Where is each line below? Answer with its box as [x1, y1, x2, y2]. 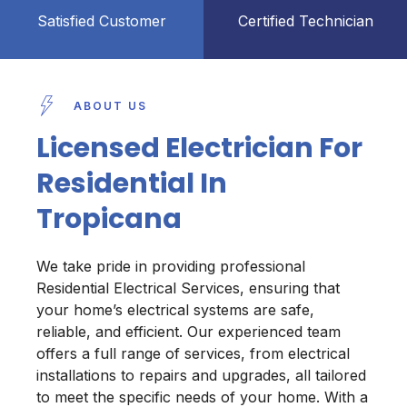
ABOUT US [73, 98, 147, 113]
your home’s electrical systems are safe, [36, 301, 314, 320]
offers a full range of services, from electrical [36, 344, 350, 363]
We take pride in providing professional [36, 257, 305, 276]
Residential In [36, 164, 227, 203]
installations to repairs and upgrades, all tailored [36, 366, 366, 385]
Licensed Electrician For [36, 129, 362, 168]
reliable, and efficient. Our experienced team [36, 323, 341, 342]
